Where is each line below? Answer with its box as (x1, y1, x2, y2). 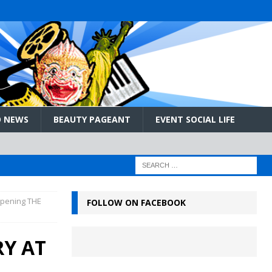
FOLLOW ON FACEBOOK (86, 196, 186, 208)
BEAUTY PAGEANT (53, 113, 131, 125)
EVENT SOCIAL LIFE (155, 113, 235, 125)
